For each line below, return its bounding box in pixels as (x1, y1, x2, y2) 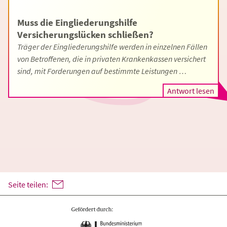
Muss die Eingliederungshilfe (17, 16, 137, 28)
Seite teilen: (8, 179, 48, 190)
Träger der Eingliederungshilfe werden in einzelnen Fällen (17, 42, 207, 52)
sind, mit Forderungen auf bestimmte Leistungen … (17, 66, 186, 76)
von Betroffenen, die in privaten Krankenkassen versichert (17, 54, 206, 64)
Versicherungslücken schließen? (17, 28, 154, 41)
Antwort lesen (167, 86, 214, 96)
